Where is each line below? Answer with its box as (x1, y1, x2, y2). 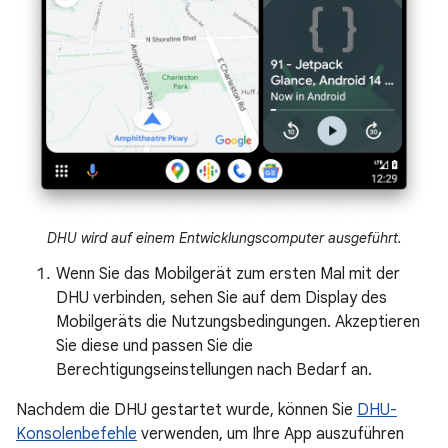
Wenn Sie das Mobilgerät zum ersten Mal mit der (56, 264, 400, 285)
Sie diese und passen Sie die (56, 336, 253, 357)
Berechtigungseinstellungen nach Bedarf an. (56, 360, 372, 381)
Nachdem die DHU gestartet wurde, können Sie (16, 400, 357, 421)
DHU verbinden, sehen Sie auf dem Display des (56, 288, 387, 309)
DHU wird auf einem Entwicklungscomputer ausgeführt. (46, 229, 402, 248)
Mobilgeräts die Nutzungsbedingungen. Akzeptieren (56, 312, 420, 333)
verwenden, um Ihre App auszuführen (137, 424, 404, 445)
